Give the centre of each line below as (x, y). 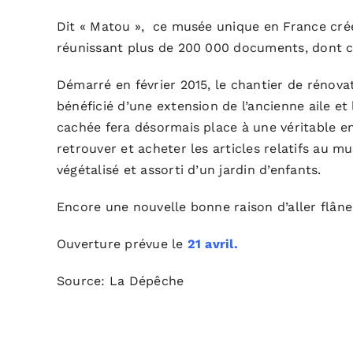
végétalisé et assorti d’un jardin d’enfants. (189, 170)
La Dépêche (147, 281)
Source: (83, 281)
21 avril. (210, 244)
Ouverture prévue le (120, 244)
